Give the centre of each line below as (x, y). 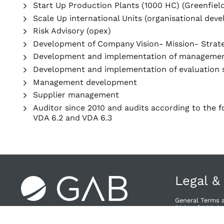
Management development (85, 82)
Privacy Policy (196, 215)
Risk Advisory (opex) (72, 31)
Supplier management (76, 95)
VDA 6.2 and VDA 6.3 (72, 117)
